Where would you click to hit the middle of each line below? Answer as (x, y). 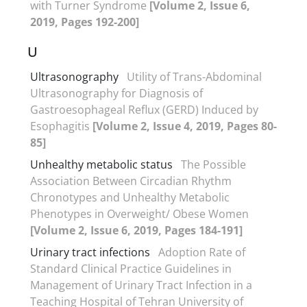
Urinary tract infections (90, 252)
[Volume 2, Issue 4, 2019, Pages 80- (185, 126)
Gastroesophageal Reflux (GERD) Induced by (144, 109)
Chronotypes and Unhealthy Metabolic (130, 197)
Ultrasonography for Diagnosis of (116, 93)
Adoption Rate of (202, 252)
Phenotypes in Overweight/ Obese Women (139, 213)
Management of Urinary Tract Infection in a (141, 285)
